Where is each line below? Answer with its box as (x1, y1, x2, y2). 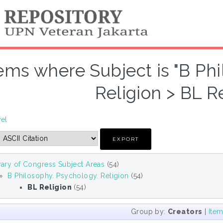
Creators (168, 208, 203, 216)
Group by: (130, 208, 168, 216)
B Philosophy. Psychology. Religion (7, 172, 129, 180)
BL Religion (27, 183, 72, 192)
